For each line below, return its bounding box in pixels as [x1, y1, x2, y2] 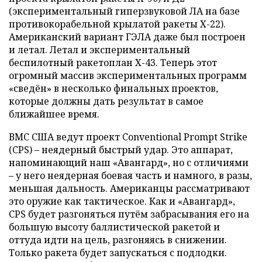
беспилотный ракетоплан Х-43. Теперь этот [9, 56, 217, 69]
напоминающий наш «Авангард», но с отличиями [9, 156, 249, 169]
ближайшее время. [9, 107, 99, 120]
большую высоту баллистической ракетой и [9, 220, 220, 233]
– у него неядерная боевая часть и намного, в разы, [9, 168, 252, 182]
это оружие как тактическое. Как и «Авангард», [9, 194, 235, 208]
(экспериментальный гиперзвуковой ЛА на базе [9, 4, 240, 18]
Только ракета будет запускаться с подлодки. [9, 246, 227, 259]
